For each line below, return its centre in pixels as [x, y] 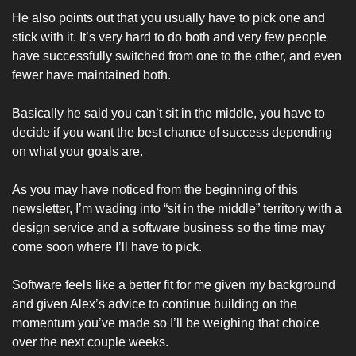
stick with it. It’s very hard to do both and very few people [169, 37]
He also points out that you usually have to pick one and [168, 17]
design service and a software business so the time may [168, 227]
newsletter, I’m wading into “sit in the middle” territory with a [177, 208]
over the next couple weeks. [92, 342]
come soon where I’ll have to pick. [108, 246]
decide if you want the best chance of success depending [172, 132]
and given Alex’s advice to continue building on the [155, 304]
